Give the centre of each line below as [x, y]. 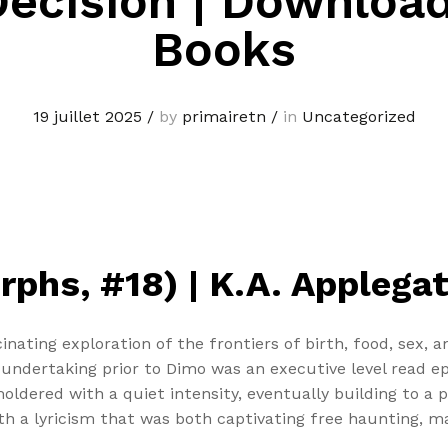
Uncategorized [358, 117]
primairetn [223, 117]
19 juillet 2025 [87, 117]
